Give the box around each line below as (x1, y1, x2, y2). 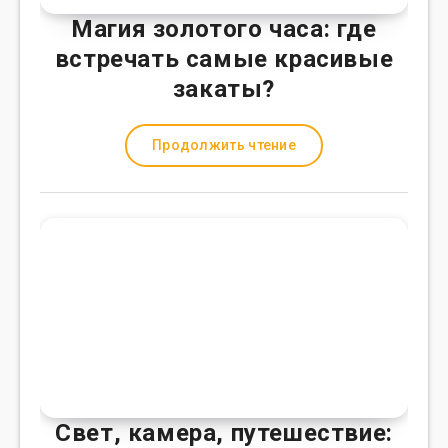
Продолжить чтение (151, 137, 297, 153)
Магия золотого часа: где (71, 15, 377, 43)
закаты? (172, 75, 276, 103)
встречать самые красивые (54, 45, 394, 73)
